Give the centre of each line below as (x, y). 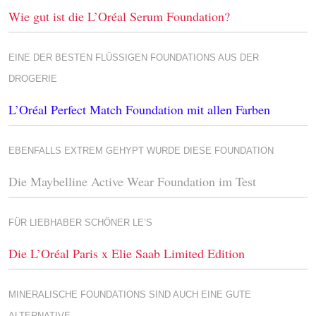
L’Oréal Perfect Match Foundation (96, 109)
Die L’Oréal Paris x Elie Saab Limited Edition (127, 253)
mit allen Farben (227, 109)
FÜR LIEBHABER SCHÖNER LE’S (80, 223)
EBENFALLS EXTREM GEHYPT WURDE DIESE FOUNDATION (141, 151)
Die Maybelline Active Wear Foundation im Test (132, 181)
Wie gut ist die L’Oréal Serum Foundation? (119, 16)
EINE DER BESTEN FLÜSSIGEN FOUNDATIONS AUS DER (134, 57)
